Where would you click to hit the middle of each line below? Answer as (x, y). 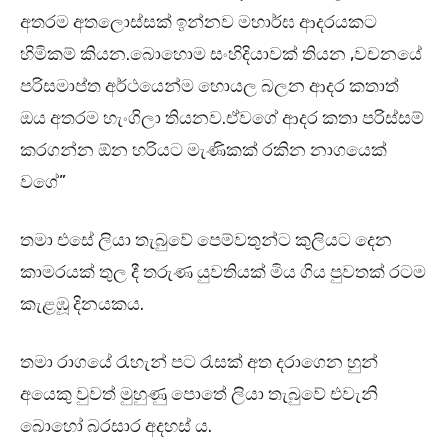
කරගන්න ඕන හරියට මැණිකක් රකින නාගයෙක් (203, 150)
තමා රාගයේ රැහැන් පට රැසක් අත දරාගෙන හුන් (199, 362)
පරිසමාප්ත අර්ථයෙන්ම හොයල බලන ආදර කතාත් (209, 86)
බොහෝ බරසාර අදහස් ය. (116, 426)
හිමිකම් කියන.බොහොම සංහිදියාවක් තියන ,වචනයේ (221, 54)
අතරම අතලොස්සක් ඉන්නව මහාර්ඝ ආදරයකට (198, 22)
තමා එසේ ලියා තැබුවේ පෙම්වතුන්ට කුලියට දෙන (206, 240)
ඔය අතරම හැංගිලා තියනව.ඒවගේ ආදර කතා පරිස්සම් (222, 118)
